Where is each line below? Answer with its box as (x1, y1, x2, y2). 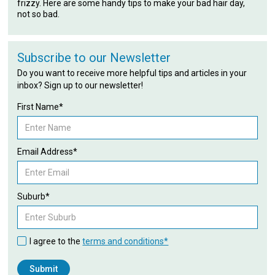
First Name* (17, 101, 64, 112)
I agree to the (29, 236, 83, 246)
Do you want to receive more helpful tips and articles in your (17, 68, 247, 78)
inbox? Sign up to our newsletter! (17, 80, 144, 90)
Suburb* (17, 191, 50, 201)
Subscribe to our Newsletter (17, 50, 171, 65)
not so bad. (17, 9, 60, 19)
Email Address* (17, 146, 78, 157)
